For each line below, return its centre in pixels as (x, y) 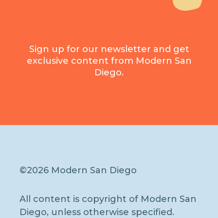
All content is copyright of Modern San (108, 199)
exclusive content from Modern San (109, 61)
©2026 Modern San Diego (78, 170)
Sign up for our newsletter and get (109, 49)
